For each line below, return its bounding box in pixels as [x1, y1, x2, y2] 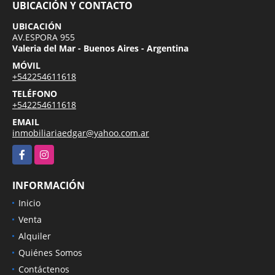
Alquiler [18, 230, 51, 242]
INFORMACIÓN [12, 178, 85, 192]
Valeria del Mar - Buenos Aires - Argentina [12, 42, 188, 54]
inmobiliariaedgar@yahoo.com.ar [12, 126, 149, 139]
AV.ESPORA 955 [12, 31, 75, 43]
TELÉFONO [12, 87, 57, 99]
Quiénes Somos [18, 246, 82, 258]
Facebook [12, 145, 50, 157]
